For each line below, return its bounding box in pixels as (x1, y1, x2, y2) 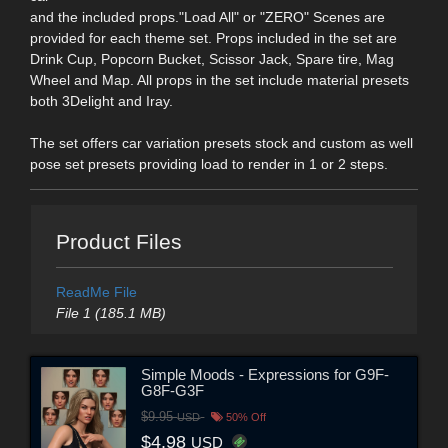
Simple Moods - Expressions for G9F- (141, 366, 390, 384)
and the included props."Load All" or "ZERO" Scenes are (30, 9, 385, 26)
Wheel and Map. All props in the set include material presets (30, 72, 409, 89)
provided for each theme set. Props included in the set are (30, 30, 397, 47)
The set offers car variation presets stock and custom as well (30, 135, 413, 152)
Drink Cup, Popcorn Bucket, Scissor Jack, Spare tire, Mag (30, 51, 394, 68)
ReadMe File (55, 283, 137, 300)
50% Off (223, 411, 267, 424)
